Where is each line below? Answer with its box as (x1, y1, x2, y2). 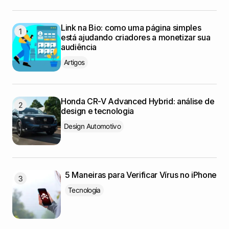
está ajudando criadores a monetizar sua (61, 32, 211, 43)
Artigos (64, 58, 85, 67)
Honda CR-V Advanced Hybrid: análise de (61, 96, 215, 107)
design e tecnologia (61, 106, 134, 117)
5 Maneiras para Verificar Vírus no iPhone (65, 170, 217, 180)
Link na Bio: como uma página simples (61, 22, 201, 33)
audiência (61, 42, 97, 53)
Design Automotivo (64, 122, 121, 131)
